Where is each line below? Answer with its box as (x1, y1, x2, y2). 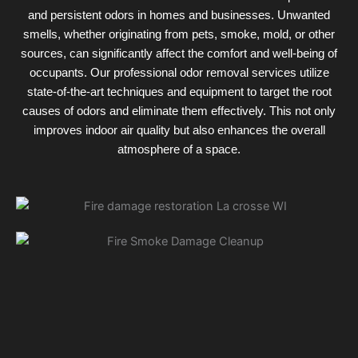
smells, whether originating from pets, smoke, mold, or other (23, 28, 335, 42)
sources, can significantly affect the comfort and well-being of (21, 47, 337, 61)
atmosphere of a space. (117, 143, 241, 157)
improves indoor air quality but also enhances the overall (33, 124, 325, 137)
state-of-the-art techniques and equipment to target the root (26, 86, 332, 99)
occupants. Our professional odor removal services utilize (29, 66, 329, 80)
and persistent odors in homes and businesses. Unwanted (28, 9, 330, 22)
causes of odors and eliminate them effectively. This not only (22, 105, 336, 118)
